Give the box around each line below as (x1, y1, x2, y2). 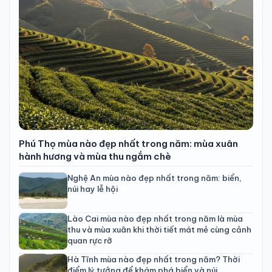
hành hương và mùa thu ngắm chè (19, 150, 171, 162)
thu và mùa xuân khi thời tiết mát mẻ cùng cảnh (67, 224, 251, 234)
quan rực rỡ (67, 235, 112, 245)
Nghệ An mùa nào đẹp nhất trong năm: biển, (67, 172, 242, 183)
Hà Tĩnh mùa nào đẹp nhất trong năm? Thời (67, 254, 240, 264)
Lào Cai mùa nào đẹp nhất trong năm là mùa (67, 213, 243, 223)
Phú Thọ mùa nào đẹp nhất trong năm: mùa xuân (19, 137, 238, 149)
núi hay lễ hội (67, 183, 118, 194)
